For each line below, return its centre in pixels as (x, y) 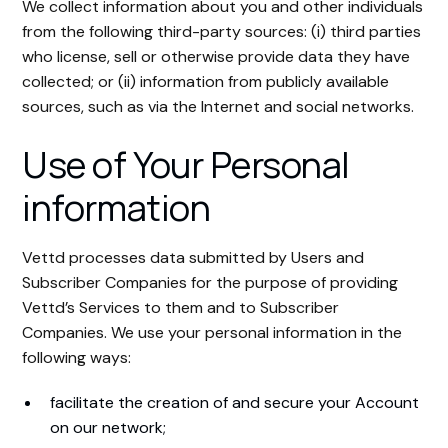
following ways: (77, 357)
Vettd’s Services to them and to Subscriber (181, 307)
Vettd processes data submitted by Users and (193, 257)
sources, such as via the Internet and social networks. (218, 106)
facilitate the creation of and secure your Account (235, 402)
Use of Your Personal (186, 164)
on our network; (108, 427)
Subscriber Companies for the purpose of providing (210, 282)
